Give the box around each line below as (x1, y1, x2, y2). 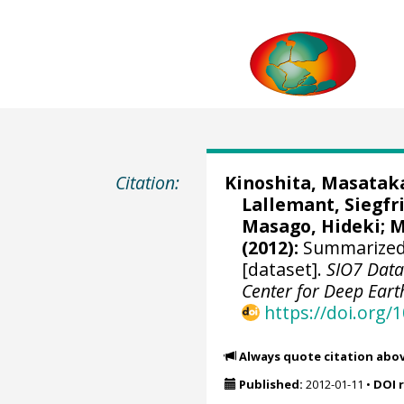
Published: (238, 376, 303, 393)
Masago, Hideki (242, 214, 381, 238)
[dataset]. (242, 257, 327, 281)
